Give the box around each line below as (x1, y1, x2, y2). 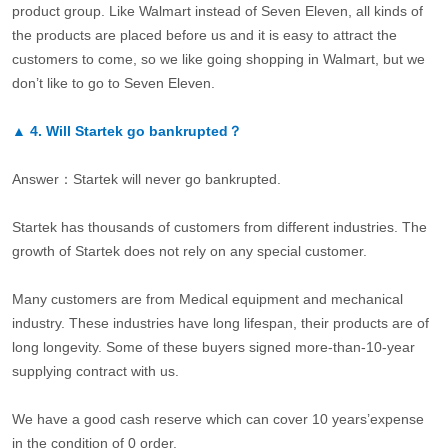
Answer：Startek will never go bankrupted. (11, 170, 281, 187)
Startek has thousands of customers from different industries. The (11, 218, 427, 235)
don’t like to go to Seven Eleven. (11, 74, 215, 91)
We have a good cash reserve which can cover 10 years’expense (11, 410, 424, 427)
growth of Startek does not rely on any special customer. (11, 242, 367, 259)
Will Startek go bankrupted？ (45, 122, 242, 139)
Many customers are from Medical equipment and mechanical (11, 290, 403, 307)
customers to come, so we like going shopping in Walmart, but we (11, 50, 425, 67)
